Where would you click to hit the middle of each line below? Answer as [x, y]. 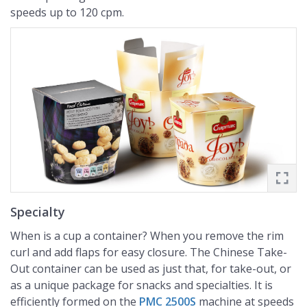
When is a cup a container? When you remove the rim [147, 235]
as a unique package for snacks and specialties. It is [142, 285]
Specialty [38, 211]
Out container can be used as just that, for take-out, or [151, 268]
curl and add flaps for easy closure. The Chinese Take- [149, 252]
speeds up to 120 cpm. [67, 12]
